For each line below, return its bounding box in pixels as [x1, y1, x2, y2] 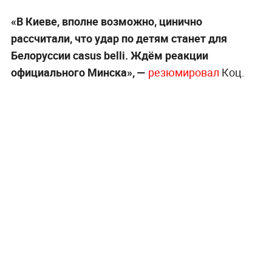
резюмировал [148, 64, 219, 80]
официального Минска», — [10, 64, 148, 80]
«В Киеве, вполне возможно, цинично [10, 13, 202, 29]
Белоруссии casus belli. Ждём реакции [10, 47, 208, 63]
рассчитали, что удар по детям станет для [10, 30, 227, 46]
